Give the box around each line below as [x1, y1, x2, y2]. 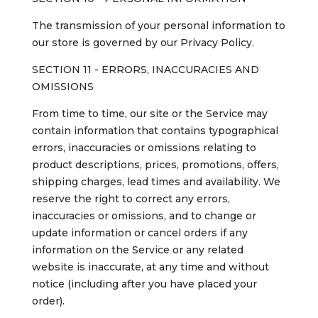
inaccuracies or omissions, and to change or [31, 209, 256, 223]
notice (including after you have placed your [31, 278, 257, 291]
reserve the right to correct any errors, [31, 192, 230, 206]
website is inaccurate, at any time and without [31, 261, 269, 274]
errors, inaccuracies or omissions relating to [31, 141, 256, 155]
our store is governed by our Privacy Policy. [31, 36, 257, 50]
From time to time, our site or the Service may [31, 107, 268, 121]
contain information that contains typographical [31, 124, 278, 138]
